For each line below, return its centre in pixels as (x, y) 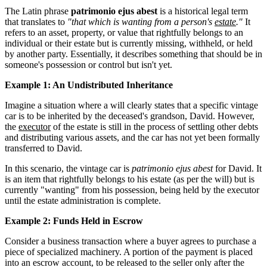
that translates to (36, 21)
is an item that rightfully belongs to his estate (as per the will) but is (130, 179)
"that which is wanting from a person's (141, 21)
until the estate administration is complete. (83, 200)
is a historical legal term (203, 11)
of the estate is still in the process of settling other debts (154, 126)
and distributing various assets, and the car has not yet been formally (132, 137)
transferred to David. (44, 148)
